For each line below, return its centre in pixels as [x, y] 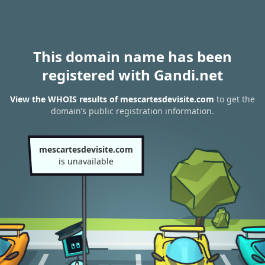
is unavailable [86, 161]
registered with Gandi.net [132, 75]
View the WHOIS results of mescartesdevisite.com [112, 99]
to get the [235, 99]
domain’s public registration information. [132, 111]
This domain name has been [132, 56]
